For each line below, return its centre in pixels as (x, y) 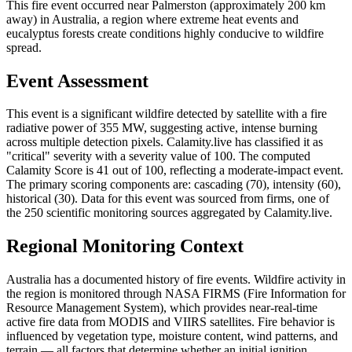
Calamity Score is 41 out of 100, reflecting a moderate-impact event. (175, 170)
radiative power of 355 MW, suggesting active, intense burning (162, 128)
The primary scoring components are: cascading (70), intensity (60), (174, 185)
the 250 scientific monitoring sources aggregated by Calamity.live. (169, 213)
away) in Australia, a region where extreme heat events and (152, 19)
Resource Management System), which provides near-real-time (162, 308)
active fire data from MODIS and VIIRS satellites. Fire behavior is (170, 322)
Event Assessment (77, 81)
